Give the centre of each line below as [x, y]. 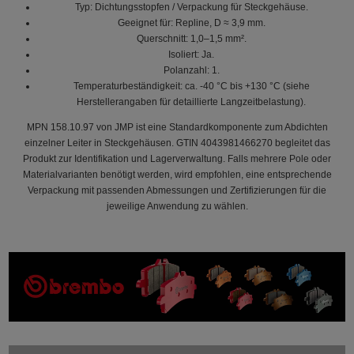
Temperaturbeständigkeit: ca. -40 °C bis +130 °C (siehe [191, 86]
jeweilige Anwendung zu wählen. [177, 206]
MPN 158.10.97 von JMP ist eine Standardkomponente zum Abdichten [177, 127]
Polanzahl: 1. [191, 70]
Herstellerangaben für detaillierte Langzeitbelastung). [191, 102]
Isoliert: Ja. [191, 54]
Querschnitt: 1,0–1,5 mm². [191, 38]
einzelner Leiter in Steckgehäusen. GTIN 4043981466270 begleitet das [177, 143]
